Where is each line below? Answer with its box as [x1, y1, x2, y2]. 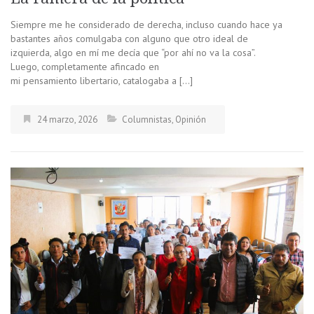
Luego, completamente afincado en [11, 60, 159, 73]
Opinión [175, 113, 206, 125]
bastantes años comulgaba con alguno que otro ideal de [11, 32, 248, 45]
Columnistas [122, 113, 172, 125]
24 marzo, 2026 [37, 113, 97, 125]
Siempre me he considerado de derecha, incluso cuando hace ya [11, 18, 282, 31]
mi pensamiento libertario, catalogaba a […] [11, 74, 193, 87]
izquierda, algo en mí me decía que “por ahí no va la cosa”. [11, 46, 255, 59]
